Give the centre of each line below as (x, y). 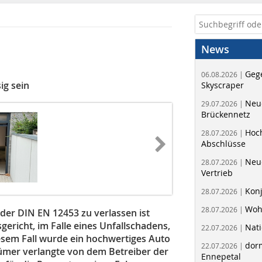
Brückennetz (226, 114)
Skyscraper (223, 85)
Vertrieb (217, 173)
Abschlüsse (223, 144)
